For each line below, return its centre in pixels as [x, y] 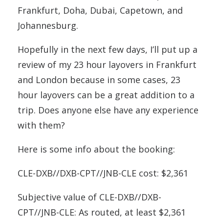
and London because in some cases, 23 [99, 80]
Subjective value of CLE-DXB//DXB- [89, 197]
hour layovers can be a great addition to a [106, 95]
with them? [41, 125]
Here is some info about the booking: [96, 149]
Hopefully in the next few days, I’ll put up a [108, 50]
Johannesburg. [48, 26]
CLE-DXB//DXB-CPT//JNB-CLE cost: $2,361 [103, 173]
